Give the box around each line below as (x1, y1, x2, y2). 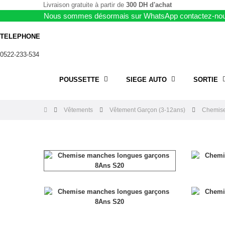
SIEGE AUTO (126, 76, 167, 83)
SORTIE (193, 76, 218, 83)
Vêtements (64, 106, 93, 114)
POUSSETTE (59, 76, 99, 83)
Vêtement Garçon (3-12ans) (109, 106, 185, 114)
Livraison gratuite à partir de (43, 1, 126, 9)
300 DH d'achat (126, 1, 172, 9)
